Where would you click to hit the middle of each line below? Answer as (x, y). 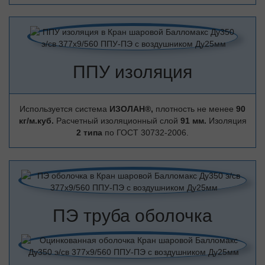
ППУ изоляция (132, 72)
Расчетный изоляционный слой (118, 121)
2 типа (91, 132)
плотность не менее (196, 109)
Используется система (64, 109)
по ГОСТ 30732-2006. (147, 132)
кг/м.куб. (37, 121)
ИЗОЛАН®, (132, 109)
